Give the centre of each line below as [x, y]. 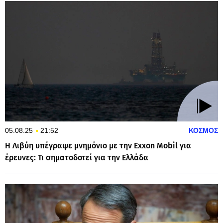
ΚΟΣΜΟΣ [203, 130]
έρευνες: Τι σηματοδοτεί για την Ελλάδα [77, 157]
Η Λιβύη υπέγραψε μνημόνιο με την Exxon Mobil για [98, 145]
